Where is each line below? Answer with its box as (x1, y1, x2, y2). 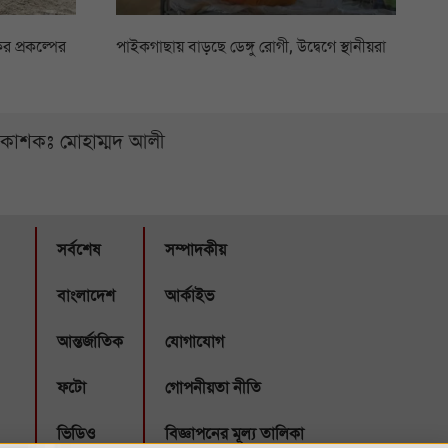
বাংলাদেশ (57, 286, 116, 307)
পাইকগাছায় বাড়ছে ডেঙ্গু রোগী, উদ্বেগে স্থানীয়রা (116, 37, 386, 58)
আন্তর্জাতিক (57, 332, 124, 353)
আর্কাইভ (165, 286, 215, 307)
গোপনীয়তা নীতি (165, 378, 262, 399)
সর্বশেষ (57, 240, 101, 261)
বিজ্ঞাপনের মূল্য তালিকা (165, 424, 305, 445)
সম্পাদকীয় (165, 240, 227, 261)
